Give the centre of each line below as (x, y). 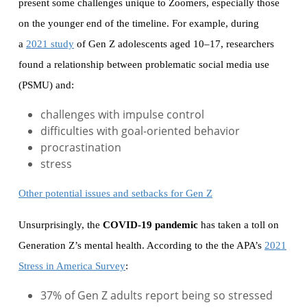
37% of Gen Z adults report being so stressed (157, 296)
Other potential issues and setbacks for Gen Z (115, 194)
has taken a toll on (238, 225)
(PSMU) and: (46, 85)
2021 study (50, 44)
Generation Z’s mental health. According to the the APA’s (142, 246)
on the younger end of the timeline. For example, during (139, 24)
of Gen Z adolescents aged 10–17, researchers (174, 44)
